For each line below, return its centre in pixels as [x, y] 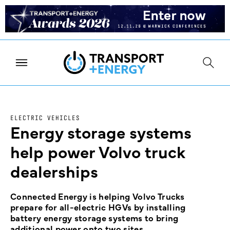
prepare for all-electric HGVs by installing [98, 207]
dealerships [54, 171]
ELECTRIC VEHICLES [45, 118]
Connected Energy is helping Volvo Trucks [98, 196]
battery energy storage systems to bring [94, 218]
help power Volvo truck [98, 151]
